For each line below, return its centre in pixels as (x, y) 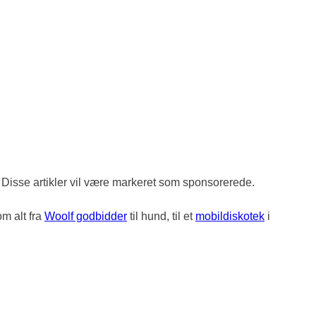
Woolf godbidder (86, 217)
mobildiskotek (230, 217)
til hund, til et (161, 217)
